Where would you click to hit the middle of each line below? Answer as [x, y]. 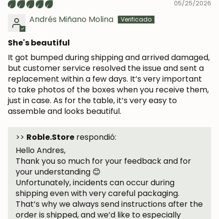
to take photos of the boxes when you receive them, [108, 90]
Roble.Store [50, 137]
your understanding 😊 [58, 172]
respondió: [95, 137]
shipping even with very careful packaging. [98, 194]
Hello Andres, [41, 151]
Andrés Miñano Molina [71, 20]
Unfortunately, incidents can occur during [95, 183]
